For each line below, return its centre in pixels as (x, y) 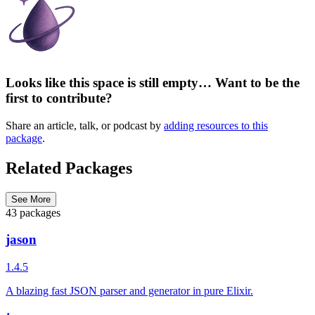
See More (31, 199)
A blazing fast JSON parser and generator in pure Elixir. (129, 291)
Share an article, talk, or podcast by (85, 125)
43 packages (33, 212)
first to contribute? (59, 98)
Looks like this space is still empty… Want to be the (153, 83)
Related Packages (69, 168)
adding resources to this (216, 125)
